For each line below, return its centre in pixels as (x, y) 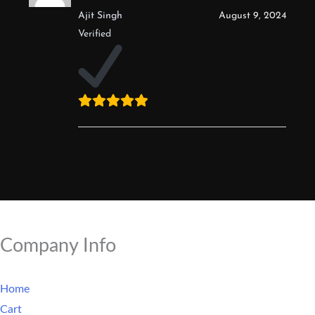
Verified (95, 34)
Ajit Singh (100, 15)
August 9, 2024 (252, 15)
